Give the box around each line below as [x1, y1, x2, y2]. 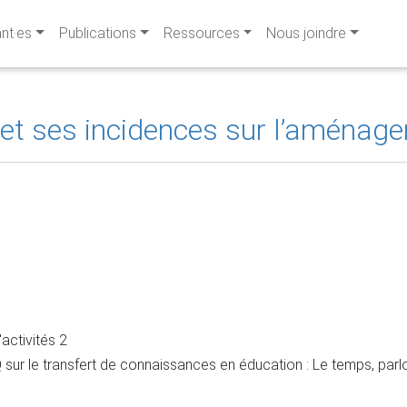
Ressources [163, 25, 240, 42]
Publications [58, 25, 136, 42]
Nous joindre [266, 25, 347, 42]
